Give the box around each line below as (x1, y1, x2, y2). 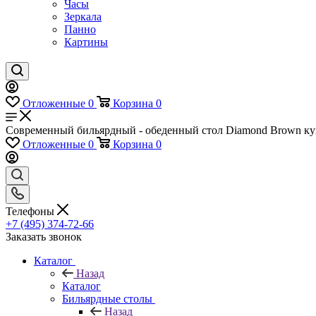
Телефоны (6, 205, 57, 217)
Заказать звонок (6, 230, 82, 243)
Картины (64, 36, 108, 48)
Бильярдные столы (62, 292, 152, 305)
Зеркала (64, 11, 102, 23)
